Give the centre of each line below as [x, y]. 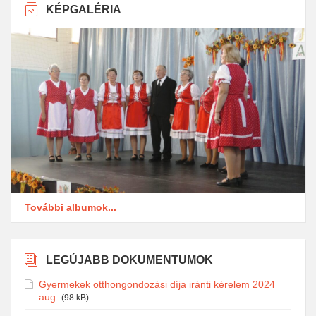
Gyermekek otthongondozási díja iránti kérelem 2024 [157, 284]
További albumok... [71, 207]
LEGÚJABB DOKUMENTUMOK [129, 260]
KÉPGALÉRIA [84, 9]
